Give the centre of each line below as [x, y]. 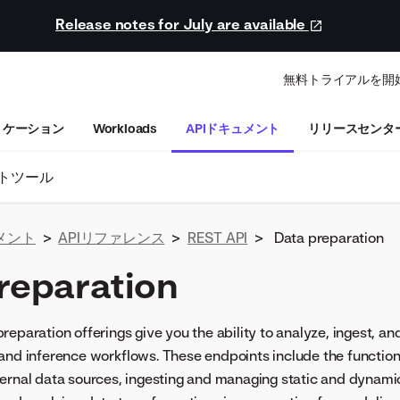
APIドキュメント [233, 128]
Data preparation [329, 237]
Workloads [125, 128]
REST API [217, 237]
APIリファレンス [112, 237]
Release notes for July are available [182, 24]
